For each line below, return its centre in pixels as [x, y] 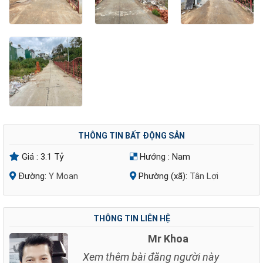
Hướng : [154, 157]
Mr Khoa [168, 239]
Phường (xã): [163, 176]
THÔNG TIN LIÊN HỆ [131, 218]
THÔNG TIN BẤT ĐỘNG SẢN [131, 136]
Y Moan [63, 176]
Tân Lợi [204, 176]
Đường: [32, 176]
